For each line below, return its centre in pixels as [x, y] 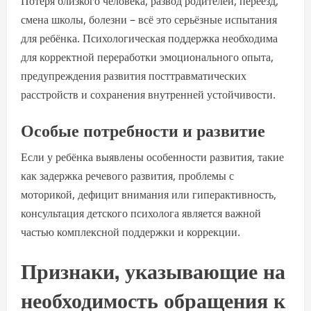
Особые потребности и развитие [143, 129]
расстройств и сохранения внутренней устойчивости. [148, 94]
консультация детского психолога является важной [141, 213]
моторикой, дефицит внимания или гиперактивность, [149, 194]
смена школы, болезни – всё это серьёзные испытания [149, 19]
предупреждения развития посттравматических [134, 76]
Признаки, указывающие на [153, 270]
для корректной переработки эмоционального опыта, [147, 57]
